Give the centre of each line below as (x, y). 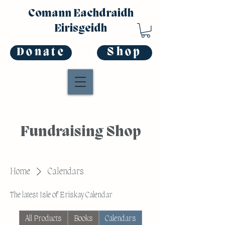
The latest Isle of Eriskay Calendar (61, 195)
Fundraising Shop (81, 132)
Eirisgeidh (81, 29)
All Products (43, 219)
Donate (41, 53)
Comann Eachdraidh (81, 14)
